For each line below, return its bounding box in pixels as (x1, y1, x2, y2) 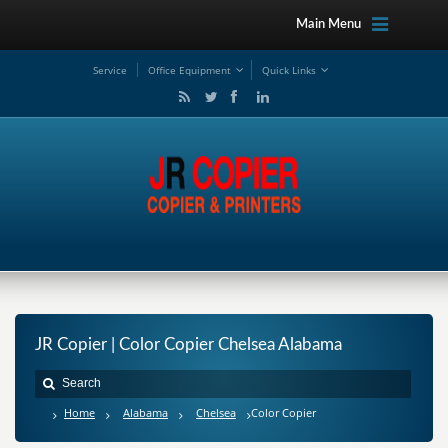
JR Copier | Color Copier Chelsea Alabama (35, 336, 342, 353)
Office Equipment (148, 63, 231, 77)
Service (93, 63, 127, 77)
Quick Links (262, 63, 316, 77)
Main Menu (295, 18, 361, 31)
